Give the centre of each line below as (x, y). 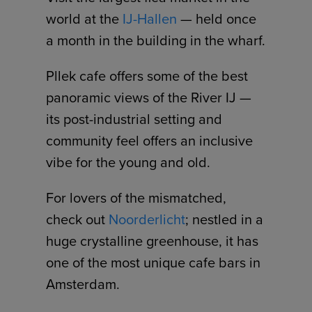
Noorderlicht (147, 220)
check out (78, 220)
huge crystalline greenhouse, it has (153, 241)
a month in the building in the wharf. (156, 41)
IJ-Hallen (150, 19)
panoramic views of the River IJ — (149, 98)
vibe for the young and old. (128, 163)
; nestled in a (225, 220)
